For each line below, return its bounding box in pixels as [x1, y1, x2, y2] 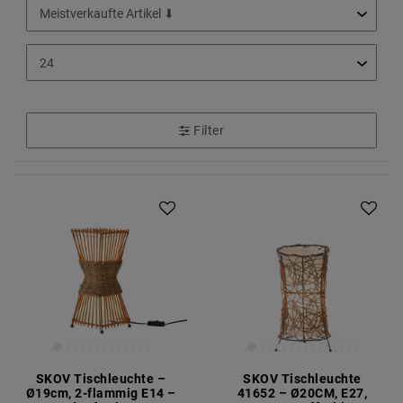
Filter [193, 122, 224, 138]
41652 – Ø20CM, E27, [237, 386, 368, 401]
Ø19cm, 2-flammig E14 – [25, 386, 176, 401]
